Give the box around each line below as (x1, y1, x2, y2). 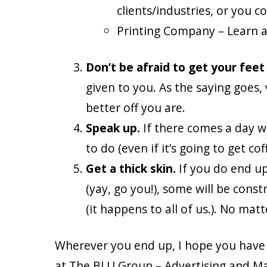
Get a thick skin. (86, 160, 176, 176)
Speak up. (86, 119, 144, 136)
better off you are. (86, 99, 186, 116)
